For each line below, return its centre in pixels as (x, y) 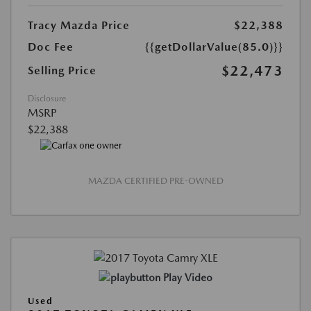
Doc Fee (51, 47)
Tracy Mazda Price (79, 25)
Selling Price (62, 70)
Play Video (187, 277)
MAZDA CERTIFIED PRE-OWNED (155, 181)
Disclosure (47, 98)
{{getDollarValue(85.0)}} (214, 47)
